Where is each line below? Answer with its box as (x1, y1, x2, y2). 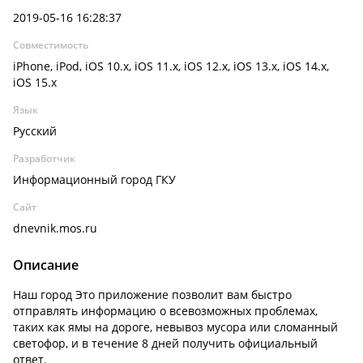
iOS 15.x (13, 75, 57, 90)
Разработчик (13, 152, 75, 165)
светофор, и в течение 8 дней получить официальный (13, 335, 318, 351)
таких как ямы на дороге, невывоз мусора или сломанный (13, 319, 338, 335)
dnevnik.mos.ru (13, 220, 97, 236)
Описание (13, 256, 79, 274)
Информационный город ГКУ (13, 172, 176, 187)
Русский (13, 123, 57, 139)
